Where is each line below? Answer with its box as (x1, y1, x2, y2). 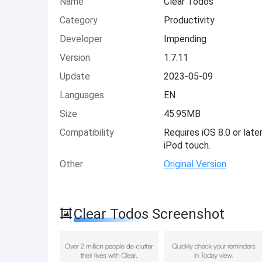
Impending (163, 33, 206, 44)
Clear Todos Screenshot (74, 206, 225, 222)
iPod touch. (163, 140, 211, 151)
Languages (60, 89, 104, 101)
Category (60, 15, 98, 26)
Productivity (163, 15, 215, 26)
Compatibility (60, 127, 114, 138)
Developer (60, 33, 102, 44)
